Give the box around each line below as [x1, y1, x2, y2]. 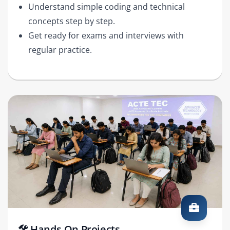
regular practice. [28, 44, 92, 55]
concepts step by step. [28, 15, 115, 27]
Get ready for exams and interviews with [28, 29, 184, 41]
